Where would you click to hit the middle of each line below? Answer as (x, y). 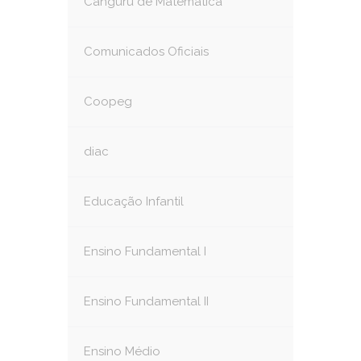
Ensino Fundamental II (146, 301)
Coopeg (108, 102)
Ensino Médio (122, 351)
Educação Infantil (134, 201)
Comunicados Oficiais (146, 52)
